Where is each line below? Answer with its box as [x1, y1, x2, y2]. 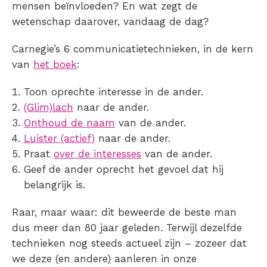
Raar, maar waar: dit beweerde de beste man [12, 206, 237, 219]
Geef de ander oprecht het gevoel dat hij [24, 163, 223, 176]
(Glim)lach [24, 101, 73, 114]
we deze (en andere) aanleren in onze [12, 253, 197, 265]
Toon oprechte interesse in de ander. [24, 86, 203, 98]
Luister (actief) [24, 132, 95, 145]
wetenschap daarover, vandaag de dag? [12, 15, 209, 28]
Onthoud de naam [24, 117, 115, 129]
